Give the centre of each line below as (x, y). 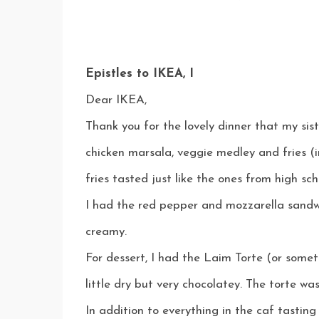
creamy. (106, 232)
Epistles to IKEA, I (139, 74)
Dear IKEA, (116, 100)
